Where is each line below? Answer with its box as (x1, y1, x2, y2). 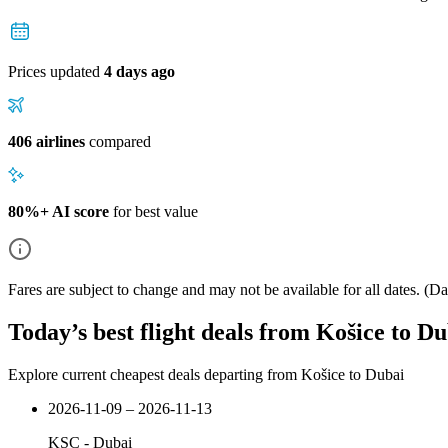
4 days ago (104, 62, 175, 80)
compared (85, 132, 151, 150)
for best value (109, 202, 198, 220)
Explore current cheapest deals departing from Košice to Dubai (8, 365, 404, 383)
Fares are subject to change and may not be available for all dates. (8, 280, 420, 298)
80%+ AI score (8, 202, 109, 220)
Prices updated (8, 62, 104, 80)
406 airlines (8, 132, 85, 150)
